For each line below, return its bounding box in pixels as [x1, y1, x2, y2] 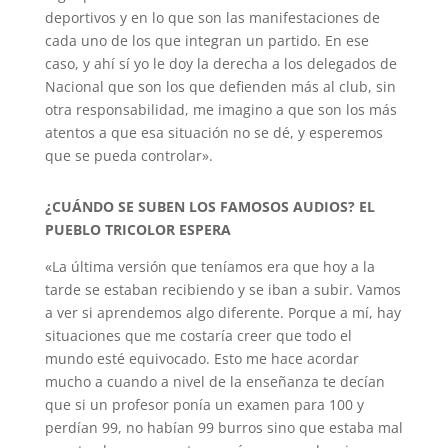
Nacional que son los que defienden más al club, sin [44, 77, 396, 96]
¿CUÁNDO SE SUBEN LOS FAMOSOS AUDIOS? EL [44, 197, 375, 216]
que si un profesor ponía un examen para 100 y [44, 395, 364, 414]
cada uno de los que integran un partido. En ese [44, 31, 369, 50]
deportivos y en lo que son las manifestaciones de [44, 8, 380, 27]
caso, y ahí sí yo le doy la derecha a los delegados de [44, 54, 397, 73]
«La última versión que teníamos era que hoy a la [44, 257, 375, 276]
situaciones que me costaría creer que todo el [44, 326, 352, 345]
